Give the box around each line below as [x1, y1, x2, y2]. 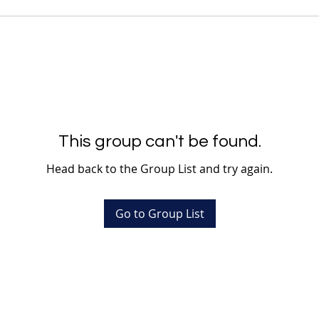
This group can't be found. [58, 132, 261, 150]
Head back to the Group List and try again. [46, 160, 273, 177]
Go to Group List [115, 205, 204, 221]
